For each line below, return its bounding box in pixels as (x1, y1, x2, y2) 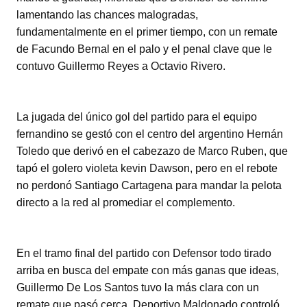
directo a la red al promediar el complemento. (16, 196, 235, 208)
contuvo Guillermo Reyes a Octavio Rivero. (16, 60, 225, 72)
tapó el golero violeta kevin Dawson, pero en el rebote (16, 162, 278, 174)
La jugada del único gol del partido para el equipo (16, 110, 257, 123)
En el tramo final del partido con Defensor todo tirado (16, 247, 271, 259)
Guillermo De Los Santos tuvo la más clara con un (16, 281, 259, 293)
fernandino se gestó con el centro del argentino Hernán (16, 127, 283, 140)
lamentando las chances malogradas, (16, 8, 198, 21)
